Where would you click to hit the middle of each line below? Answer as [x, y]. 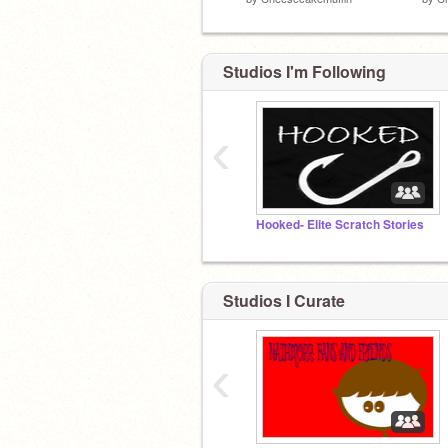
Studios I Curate [284, 300]
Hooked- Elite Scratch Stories [340, 224]
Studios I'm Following [304, 71]
